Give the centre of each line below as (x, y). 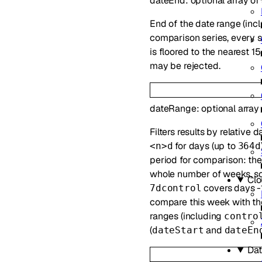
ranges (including (187, 216)
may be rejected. (185, 66)
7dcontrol (176, 188)
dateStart (178, 230)
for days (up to (205, 146)
